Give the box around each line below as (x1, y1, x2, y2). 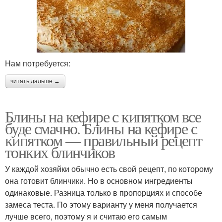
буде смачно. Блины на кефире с (5, 117, 197, 139)
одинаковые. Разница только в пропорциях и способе (5, 186, 202, 198)
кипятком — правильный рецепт (5, 129, 202, 151)
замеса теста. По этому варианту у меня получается (5, 198, 197, 210)
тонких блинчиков (5, 141, 115, 163)
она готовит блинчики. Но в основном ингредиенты (5, 174, 193, 186)
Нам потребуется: (5, 57, 70, 69)
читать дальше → (10, 77, 60, 85)
